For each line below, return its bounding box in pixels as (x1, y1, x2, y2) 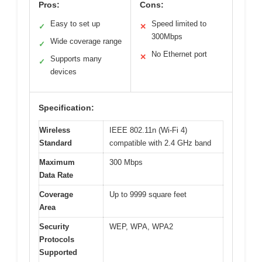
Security (39, 222, 69, 232)
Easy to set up (50, 19, 100, 29)
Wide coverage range (50, 37, 122, 46)
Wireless (39, 126, 70, 135)
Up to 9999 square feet (109, 190, 187, 199)
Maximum (39, 158, 75, 167)
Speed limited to (151, 19, 206, 29)
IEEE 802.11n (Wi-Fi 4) (109, 126, 187, 135)
